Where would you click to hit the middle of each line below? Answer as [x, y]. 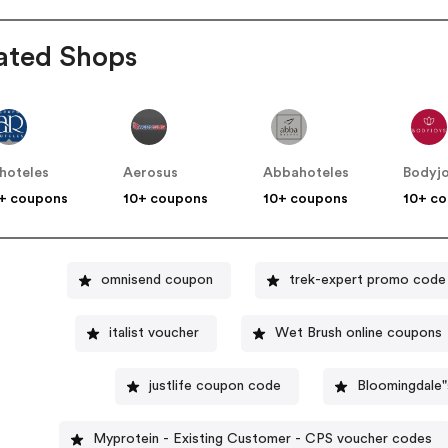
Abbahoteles [306, 172]
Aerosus [151, 172]
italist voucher [153, 333]
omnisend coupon [156, 280]
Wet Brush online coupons [358, 333]
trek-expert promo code [367, 280]
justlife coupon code [215, 386]
